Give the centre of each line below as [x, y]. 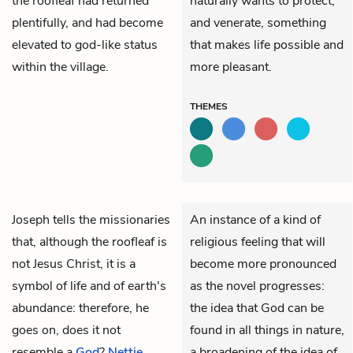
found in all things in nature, [267, 330]
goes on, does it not [66, 330]
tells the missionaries [110, 219]
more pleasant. [231, 67]
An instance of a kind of [255, 219]
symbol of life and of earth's [89, 286]
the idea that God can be [257, 308]
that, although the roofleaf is [89, 242]
